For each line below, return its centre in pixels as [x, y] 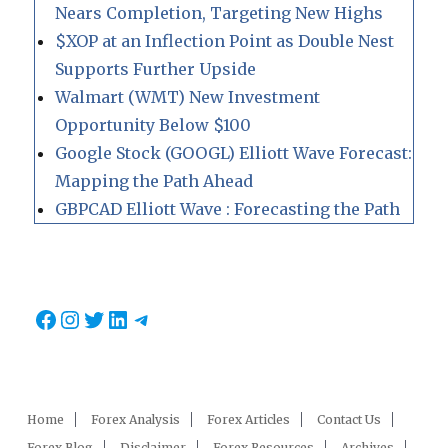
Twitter [127, 318]
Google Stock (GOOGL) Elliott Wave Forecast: [234, 153]
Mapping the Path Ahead [154, 181]
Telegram [187, 318]
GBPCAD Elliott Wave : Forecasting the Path [228, 209]
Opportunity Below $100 [153, 125]
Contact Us [349, 420]
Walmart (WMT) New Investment [188, 97]
